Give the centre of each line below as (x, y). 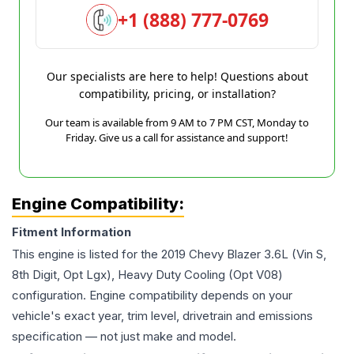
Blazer (244, 254)
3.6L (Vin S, (295, 254)
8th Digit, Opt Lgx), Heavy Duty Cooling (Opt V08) (147, 275)
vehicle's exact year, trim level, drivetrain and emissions (162, 316)
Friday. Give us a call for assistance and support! (177, 137)
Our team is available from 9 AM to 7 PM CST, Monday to (177, 122)
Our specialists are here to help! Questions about (177, 76)
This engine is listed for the (87, 254)
